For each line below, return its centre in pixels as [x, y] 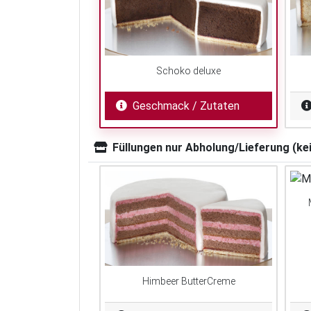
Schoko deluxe [188, 71]
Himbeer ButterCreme [188, 281]
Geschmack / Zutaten [186, 106]
